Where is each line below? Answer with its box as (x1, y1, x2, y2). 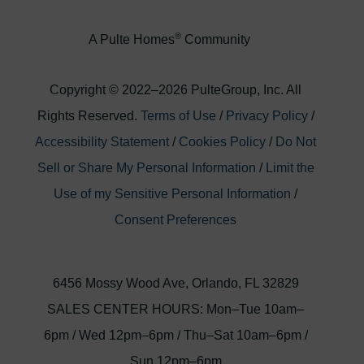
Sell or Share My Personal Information (37, 160, 256, 175)
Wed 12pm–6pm (75, 327, 177, 342)
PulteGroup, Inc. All (188, 82, 302, 97)
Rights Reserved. (37, 108, 141, 123)
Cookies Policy (179, 134, 266, 149)
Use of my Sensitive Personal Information (54, 186, 292, 201)
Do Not (275, 134, 317, 149)
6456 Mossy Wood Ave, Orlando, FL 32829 (52, 275, 299, 290)
